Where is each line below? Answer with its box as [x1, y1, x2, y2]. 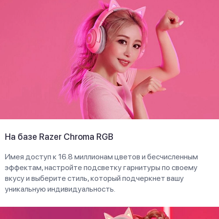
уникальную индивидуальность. [5, 184, 115, 194]
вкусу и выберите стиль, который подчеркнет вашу [5, 173, 184, 183]
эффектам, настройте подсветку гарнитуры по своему [5, 162, 197, 172]
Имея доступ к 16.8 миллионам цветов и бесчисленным [5, 152, 198, 161]
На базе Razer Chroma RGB [5, 131, 113, 142]
